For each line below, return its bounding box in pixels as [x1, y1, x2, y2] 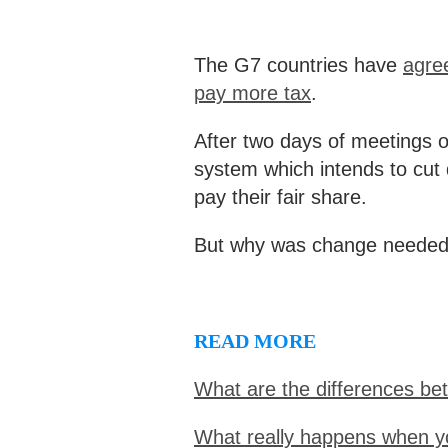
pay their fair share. [194, 185, 367, 208]
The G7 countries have [194, 53, 403, 76]
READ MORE [194, 329, 316, 352]
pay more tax [194, 81, 311, 104]
